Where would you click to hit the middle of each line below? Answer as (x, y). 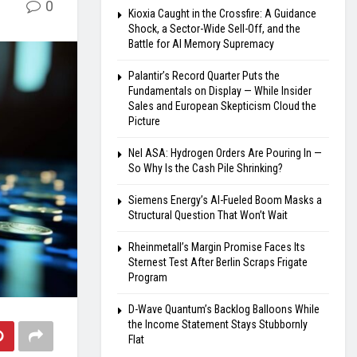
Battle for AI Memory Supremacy (201, 44)
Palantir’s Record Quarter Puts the (204, 76)
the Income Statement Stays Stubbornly (218, 324)
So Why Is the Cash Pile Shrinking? (206, 168)
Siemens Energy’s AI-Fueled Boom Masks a (225, 200)
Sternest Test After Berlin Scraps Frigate (218, 262)
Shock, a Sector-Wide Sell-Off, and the (214, 29)
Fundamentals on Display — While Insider (220, 91)
